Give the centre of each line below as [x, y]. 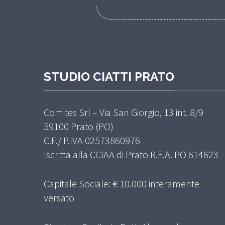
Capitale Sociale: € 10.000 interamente [122, 184]
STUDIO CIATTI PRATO [109, 77]
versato [59, 198]
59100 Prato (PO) [79, 127]
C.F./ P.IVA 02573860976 [92, 141]
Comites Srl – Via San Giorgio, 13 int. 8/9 [124, 113]
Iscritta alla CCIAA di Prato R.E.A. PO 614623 [131, 155]
